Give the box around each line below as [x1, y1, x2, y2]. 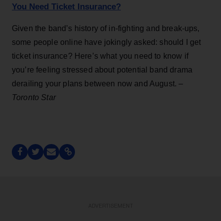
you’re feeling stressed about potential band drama [12, 65, 193, 74]
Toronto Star [12, 93, 56, 102]
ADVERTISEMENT [88, 203, 133, 209]
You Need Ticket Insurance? [12, 1, 121, 11]
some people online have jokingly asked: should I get [12, 37, 201, 46]
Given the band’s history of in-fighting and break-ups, [12, 24, 200, 33]
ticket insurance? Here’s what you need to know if [12, 51, 188, 60]
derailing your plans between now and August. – [12, 79, 184, 88]
